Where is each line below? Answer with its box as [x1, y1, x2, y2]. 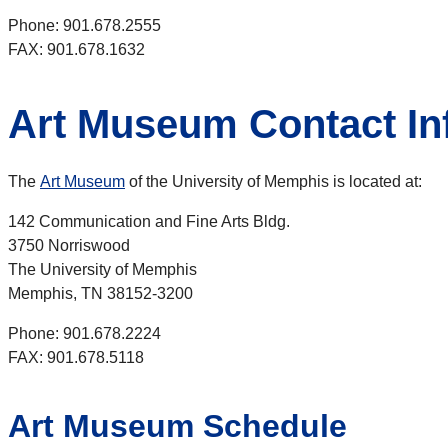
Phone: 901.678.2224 [8, 325, 161, 343]
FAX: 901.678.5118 [8, 349, 144, 367]
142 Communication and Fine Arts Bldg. [8, 213, 290, 231]
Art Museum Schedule [8, 408, 347, 445]
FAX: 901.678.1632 [8, 41, 149, 59]
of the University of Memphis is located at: [125, 173, 422, 191]
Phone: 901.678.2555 [8, 17, 161, 35]
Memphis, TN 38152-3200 [8, 285, 193, 303]
